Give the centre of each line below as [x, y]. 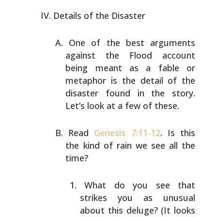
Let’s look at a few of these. [123, 106]
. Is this [178, 133]
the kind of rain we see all [122, 145]
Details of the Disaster [99, 15]
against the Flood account [131, 55]
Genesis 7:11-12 [127, 133]
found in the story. [147, 93]
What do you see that [140, 185]
